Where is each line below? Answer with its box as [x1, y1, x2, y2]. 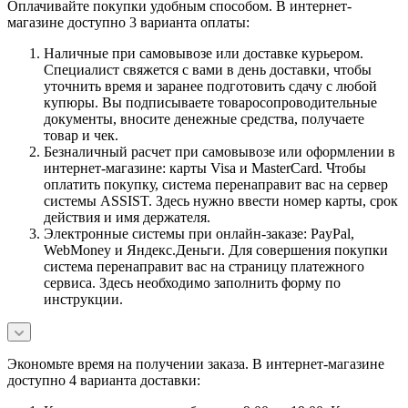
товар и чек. [44, 127, 118, 143]
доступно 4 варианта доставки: [7, 372, 200, 388]
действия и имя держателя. [44, 209, 210, 225]
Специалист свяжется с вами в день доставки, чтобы [44, 61, 372, 77]
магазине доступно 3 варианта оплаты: [7, 14, 250, 30]
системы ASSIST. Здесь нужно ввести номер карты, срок [44, 192, 398, 209]
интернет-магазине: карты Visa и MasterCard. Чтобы [44, 159, 366, 176]
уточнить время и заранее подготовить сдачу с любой [44, 77, 377, 94]
